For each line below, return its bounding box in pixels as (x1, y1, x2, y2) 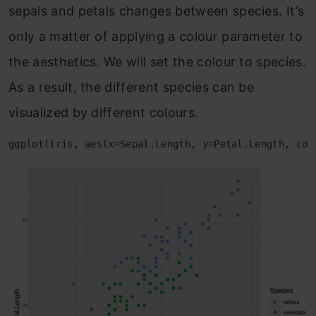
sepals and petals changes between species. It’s (8, 3, 305, 18)
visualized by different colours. (8, 104, 199, 120)
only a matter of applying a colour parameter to (8, 28, 303, 44)
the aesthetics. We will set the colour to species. (8, 54, 307, 69)
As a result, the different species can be (8, 79, 255, 95)
